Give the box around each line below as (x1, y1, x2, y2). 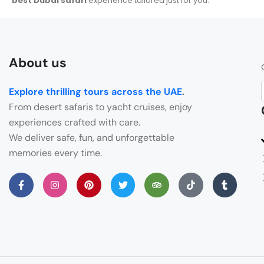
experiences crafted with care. (9, 116, 140, 128)
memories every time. (9, 147, 102, 159)
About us (9, 54, 67, 71)
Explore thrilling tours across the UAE (9, 85, 182, 98)
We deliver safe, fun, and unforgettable (9, 131, 174, 144)
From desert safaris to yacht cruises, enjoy (9, 101, 192, 113)
